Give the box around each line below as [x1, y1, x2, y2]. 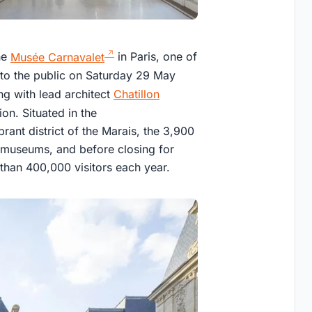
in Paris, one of [114, 49, 197, 64]
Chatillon [114, 87, 159, 102]
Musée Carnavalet [10, 49, 104, 64]
